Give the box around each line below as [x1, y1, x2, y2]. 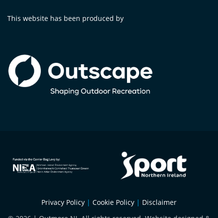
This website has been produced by [7, 14, 124, 23]
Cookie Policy [92, 198, 134, 207]
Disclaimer [142, 198, 177, 207]
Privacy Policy [41, 198, 85, 207]
